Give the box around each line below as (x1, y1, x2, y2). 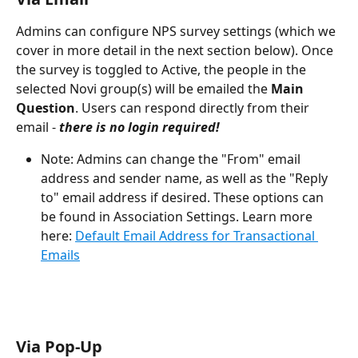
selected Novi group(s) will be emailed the (16, 79, 271, 97)
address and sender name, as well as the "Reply (41, 169, 331, 187)
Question (16, 98, 75, 117)
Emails (41, 245, 80, 264)
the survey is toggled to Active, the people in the (16, 60, 309, 78)
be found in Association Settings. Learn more (41, 207, 316, 225)
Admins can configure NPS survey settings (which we (16, 22, 339, 40)
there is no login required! (59, 117, 220, 136)
